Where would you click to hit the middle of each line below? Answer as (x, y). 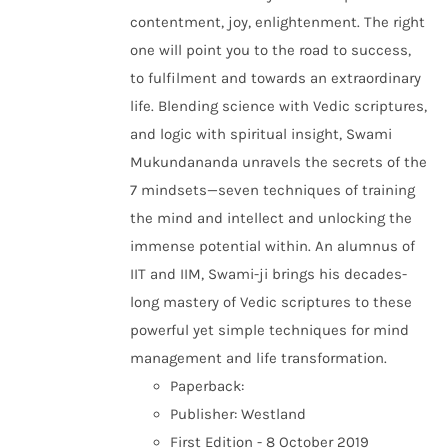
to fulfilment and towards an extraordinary (276, 78)
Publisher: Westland (238, 414)
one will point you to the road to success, (271, 50)
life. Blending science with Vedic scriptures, (279, 106)
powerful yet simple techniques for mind (270, 330)
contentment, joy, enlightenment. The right (278, 22)
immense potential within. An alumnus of (273, 246)
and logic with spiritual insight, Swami (261, 134)
